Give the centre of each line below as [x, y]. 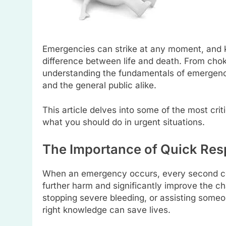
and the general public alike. [99, 85]
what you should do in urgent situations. [124, 122]
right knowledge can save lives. [106, 210]
